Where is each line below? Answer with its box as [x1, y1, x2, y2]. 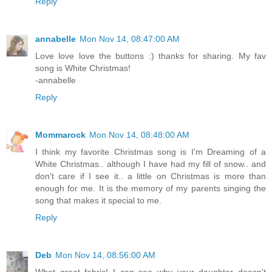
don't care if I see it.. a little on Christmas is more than [35, 171, 266, 181]
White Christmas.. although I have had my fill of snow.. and [35, 158, 266, 169]
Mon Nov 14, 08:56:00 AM [55, 250, 155, 260]
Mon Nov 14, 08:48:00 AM [89, 129, 189, 140]
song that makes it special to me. [35, 195, 161, 205]
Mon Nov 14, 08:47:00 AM [80, 33, 180, 44]
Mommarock [35, 129, 86, 140]
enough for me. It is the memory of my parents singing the [35, 183, 266, 193]
